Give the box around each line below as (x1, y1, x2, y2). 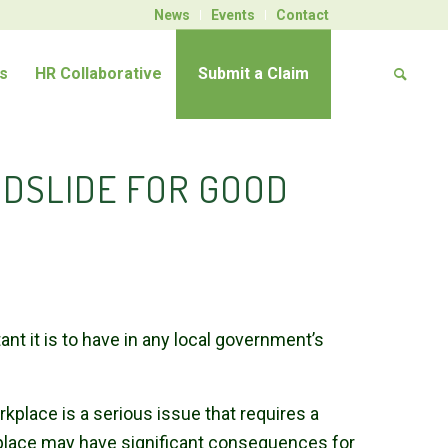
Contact (275, 7, 329, 23)
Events (210, 7, 255, 23)
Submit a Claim (198, 64, 310, 83)
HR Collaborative (35, 64, 163, 83)
